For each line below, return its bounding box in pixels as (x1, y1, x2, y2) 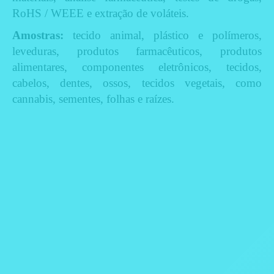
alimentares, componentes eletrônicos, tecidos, (12, 61, 262, 73)
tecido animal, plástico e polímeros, (64, 29, 262, 42)
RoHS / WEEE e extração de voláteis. (12, 7, 189, 20)
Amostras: (12, 29, 64, 42)
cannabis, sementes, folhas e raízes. (12, 92, 174, 105)
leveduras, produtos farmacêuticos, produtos (12, 45, 262, 57)
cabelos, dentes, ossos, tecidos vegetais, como (12, 76, 262, 89)
